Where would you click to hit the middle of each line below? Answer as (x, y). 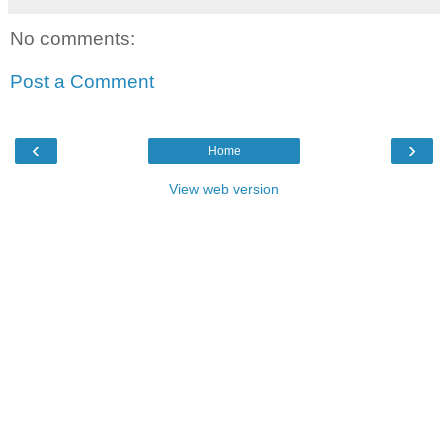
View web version (224, 188)
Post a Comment (82, 82)
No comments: (72, 38)
